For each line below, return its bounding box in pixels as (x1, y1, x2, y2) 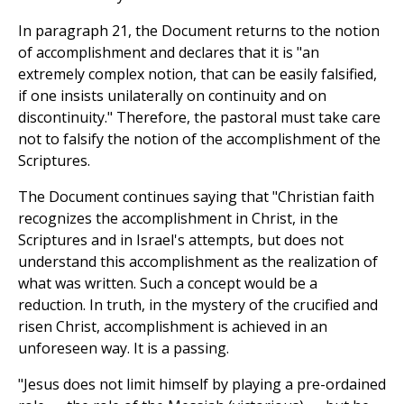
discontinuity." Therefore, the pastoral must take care (18, 107, 381, 128)
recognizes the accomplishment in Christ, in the (18, 208, 338, 229)
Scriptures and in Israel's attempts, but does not (18, 230, 344, 251)
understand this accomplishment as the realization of (18, 252, 378, 272)
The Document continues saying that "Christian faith (18, 187, 374, 207)
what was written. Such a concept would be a (18, 273, 317, 294)
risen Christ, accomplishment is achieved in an (18, 317, 327, 337)
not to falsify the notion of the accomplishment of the (18, 129, 381, 150)
